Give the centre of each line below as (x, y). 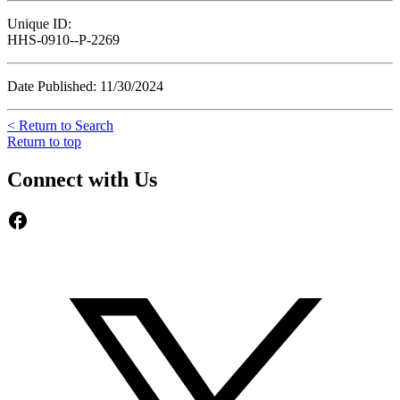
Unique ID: (39, 23)
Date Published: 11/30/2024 (85, 86)
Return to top (44, 141)
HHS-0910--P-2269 (63, 39)
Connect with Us (82, 179)
